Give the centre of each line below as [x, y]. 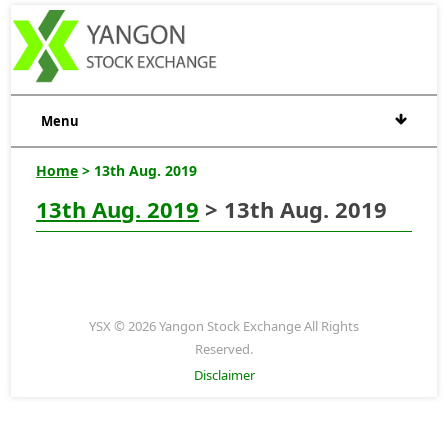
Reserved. [224, 348]
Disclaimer [224, 374]
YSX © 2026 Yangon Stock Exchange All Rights [224, 325]
